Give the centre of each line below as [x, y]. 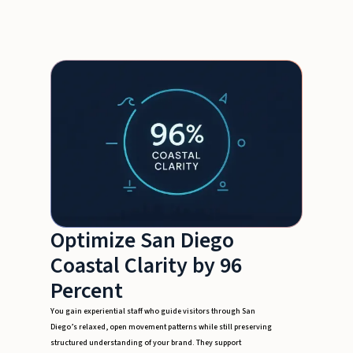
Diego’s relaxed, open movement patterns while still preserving [161, 327]
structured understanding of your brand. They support [146, 343]
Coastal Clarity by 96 [146, 266]
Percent [87, 291]
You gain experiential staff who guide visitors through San [153, 312]
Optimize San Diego [142, 241]
